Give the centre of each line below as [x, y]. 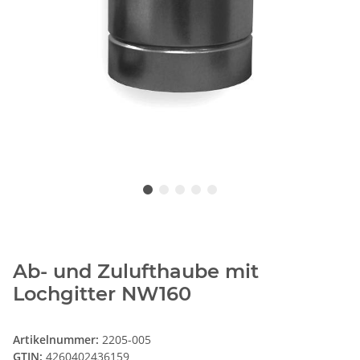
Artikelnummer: [57, 340]
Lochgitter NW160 [102, 294]
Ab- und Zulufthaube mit [136, 272]
